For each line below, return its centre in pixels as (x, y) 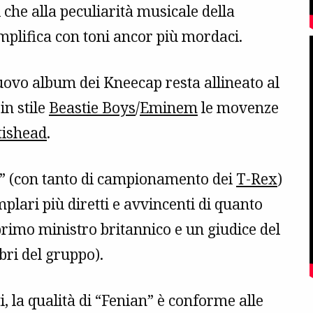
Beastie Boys (92, 108)
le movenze (238, 108)
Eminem (169, 108)
